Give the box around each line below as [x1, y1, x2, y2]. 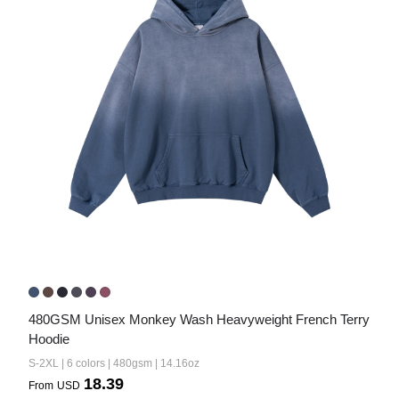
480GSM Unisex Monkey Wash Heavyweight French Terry [28, 312, 370, 327]
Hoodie [28, 331, 69, 346]
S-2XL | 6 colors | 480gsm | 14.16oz [28, 357, 199, 370]
